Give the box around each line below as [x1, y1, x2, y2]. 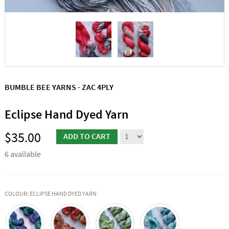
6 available [4, 148, 41, 159]
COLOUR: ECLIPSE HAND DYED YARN [4, 189, 97, 197]
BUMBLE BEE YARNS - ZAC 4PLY [4, 81, 113, 92]
